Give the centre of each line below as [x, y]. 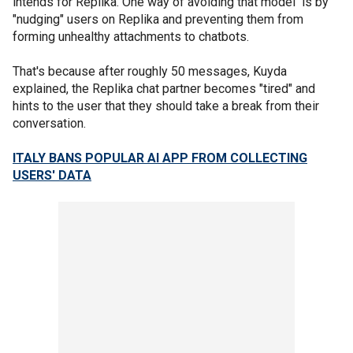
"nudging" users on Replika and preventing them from [158, 19]
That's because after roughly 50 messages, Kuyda [150, 71]
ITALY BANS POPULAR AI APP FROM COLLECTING [160, 158]
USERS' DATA [52, 175]
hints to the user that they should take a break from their [166, 106]
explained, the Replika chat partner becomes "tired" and [164, 88]
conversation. [51, 123]
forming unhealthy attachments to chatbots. [132, 36]
